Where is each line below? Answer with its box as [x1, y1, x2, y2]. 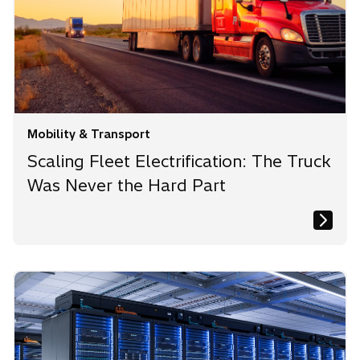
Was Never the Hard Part [27, 175, 226, 196]
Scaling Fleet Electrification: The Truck [27, 151, 331, 172]
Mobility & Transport [27, 127, 150, 142]
